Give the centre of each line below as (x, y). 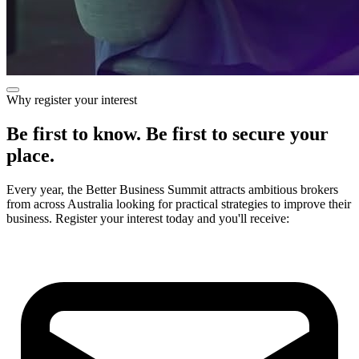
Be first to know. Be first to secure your (167, 133)
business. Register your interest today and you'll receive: (148, 218)
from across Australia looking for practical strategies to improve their (179, 204)
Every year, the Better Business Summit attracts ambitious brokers (172, 189)
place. (30, 155)
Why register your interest (72, 100)
